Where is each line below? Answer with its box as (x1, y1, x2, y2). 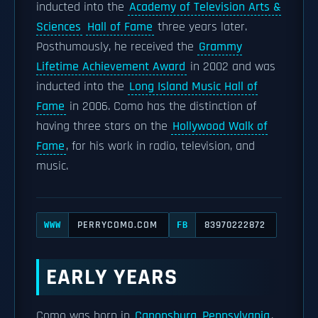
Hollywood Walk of (172, 119, 268, 134)
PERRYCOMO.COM (77, 218, 158, 231)
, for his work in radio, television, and (66, 138, 255, 154)
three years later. (154, 19, 247, 35)
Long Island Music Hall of (129, 79, 258, 94)
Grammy (199, 39, 242, 55)
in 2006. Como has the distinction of (66, 99, 256, 114)
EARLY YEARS (46, 263, 177, 292)
